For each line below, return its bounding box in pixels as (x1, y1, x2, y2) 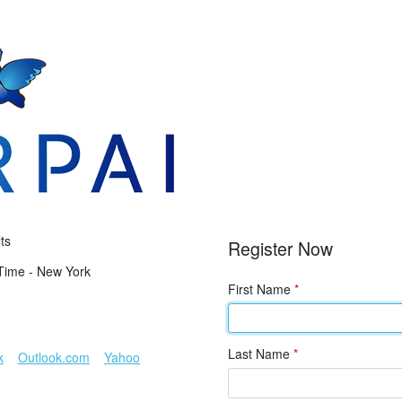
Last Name (228, 345, 293, 363)
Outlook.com (18, 348, 90, 366)
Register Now (228, 235, 333, 262)
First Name (228, 279, 294, 298)
